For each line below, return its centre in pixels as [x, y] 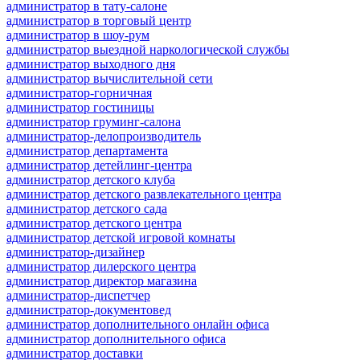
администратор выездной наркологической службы [148, 49]
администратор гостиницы [80, 107]
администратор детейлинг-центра [99, 165]
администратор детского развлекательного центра [144, 194]
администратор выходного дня [91, 63]
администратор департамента [87, 150]
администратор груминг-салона [94, 121]
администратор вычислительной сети [110, 78]
